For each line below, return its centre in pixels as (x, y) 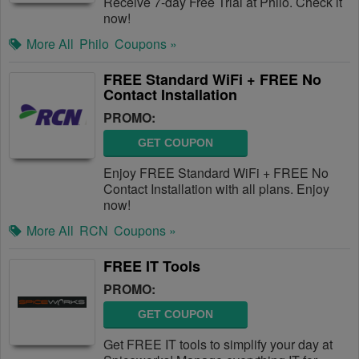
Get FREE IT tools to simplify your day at (218, 344)
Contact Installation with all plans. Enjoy (216, 189)
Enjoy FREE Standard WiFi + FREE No (216, 173)
